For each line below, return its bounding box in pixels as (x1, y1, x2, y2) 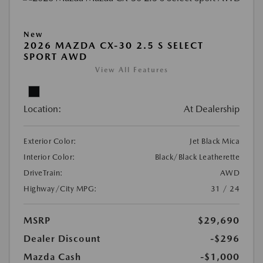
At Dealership (184, 103, 240, 114)
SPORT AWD (23, 50, 87, 62)
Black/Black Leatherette (154, 152, 240, 161)
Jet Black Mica (190, 136, 240, 146)
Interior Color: (23, 152, 76, 161)
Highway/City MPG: (23, 184, 97, 193)
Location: (23, 103, 62, 114)
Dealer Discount (23, 232, 100, 244)
